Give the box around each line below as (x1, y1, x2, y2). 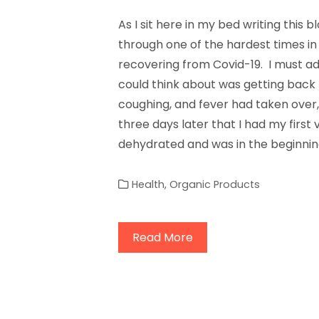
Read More (132, 229, 194, 246)
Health (132, 177, 165, 192)
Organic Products (169, 177, 261, 192)
